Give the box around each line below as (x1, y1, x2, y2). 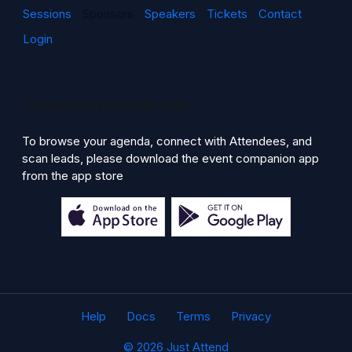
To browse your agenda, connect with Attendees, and (22, 134, 312, 149)
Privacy (231, 309, 271, 324)
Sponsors (82, 6, 134, 22)
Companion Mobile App (22, 96, 189, 115)
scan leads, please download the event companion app (22, 151, 319, 167)
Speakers (145, 6, 196, 22)
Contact (258, 6, 302, 22)
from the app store (22, 168, 123, 184)
